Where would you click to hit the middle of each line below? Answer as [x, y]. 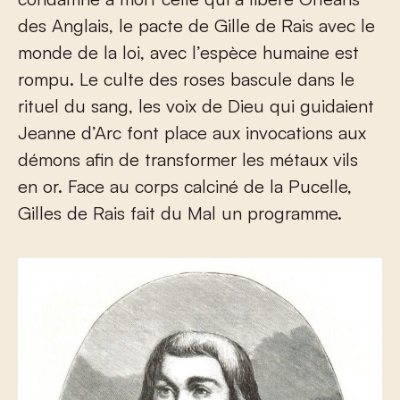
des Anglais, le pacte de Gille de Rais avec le [196, 26]
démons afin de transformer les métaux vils [188, 160]
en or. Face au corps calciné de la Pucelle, [185, 187]
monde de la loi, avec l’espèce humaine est [188, 53]
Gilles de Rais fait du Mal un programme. [180, 213]
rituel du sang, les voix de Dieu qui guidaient [196, 106]
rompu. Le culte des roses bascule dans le [186, 79]
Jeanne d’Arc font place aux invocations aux [192, 133]
